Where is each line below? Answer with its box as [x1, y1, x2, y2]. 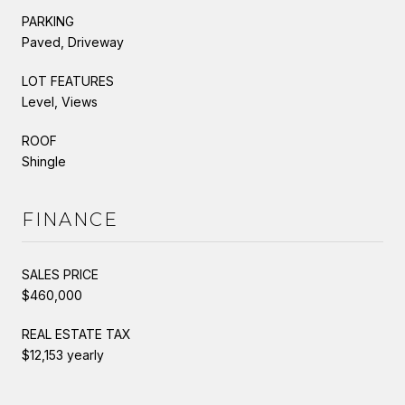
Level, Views [22, 93, 98, 109]
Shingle [22, 153, 66, 169]
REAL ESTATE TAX [22, 325, 131, 342]
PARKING [22, 13, 74, 29]
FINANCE [22, 208, 118, 231]
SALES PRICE [22, 266, 99, 282]
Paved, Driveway [22, 33, 124, 50]
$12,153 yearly [22, 346, 104, 363]
